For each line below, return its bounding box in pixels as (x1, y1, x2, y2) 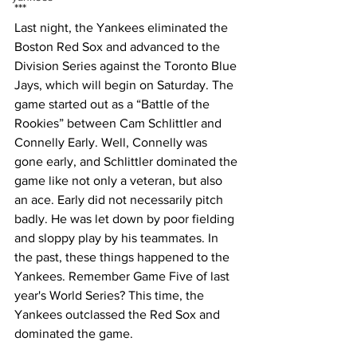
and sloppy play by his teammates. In (14, 231, 222, 245)
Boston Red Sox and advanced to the (14, 40, 223, 53)
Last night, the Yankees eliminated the (14, 21, 231, 34)
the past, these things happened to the (14, 250, 233, 264)
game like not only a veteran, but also (14, 174, 226, 187)
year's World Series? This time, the (14, 288, 207, 302)
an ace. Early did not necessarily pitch (14, 193, 226, 206)
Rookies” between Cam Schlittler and (14, 116, 225, 130)
